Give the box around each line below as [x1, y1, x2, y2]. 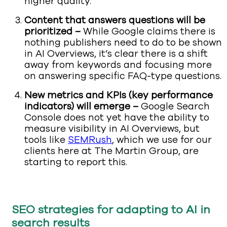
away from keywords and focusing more [24, 58, 212, 72]
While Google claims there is [83, 25, 215, 39]
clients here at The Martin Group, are [24, 144, 199, 158]
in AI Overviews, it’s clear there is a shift [24, 47, 208, 61]
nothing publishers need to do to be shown [24, 36, 222, 50]
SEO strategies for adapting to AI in [12, 202, 210, 218]
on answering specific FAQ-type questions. [24, 69, 221, 83]
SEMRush [68, 133, 112, 147]
